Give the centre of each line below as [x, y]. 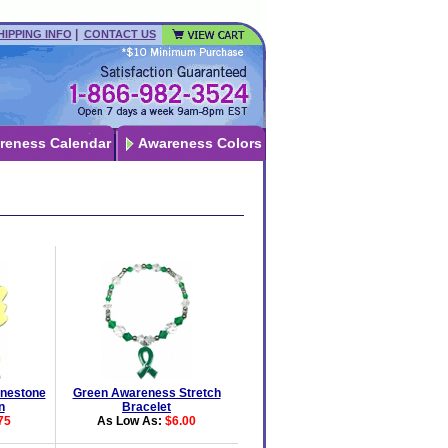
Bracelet [146, 407]
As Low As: [131, 421]
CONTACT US [119, 34]
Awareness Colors [199, 143]
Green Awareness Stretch [146, 393]
